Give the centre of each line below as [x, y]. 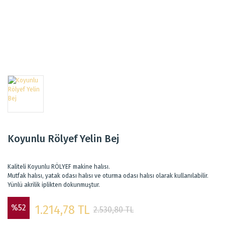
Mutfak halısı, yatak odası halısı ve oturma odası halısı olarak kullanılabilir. [108, 176]
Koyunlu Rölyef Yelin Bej [63, 138]
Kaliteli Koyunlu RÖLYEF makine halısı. [59, 166]
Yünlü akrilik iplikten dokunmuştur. [54, 185]
